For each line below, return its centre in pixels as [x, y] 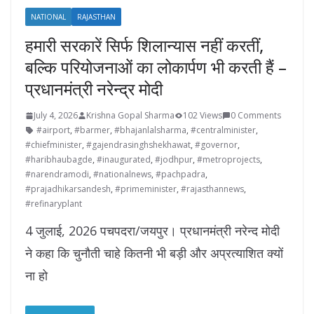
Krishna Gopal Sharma [130, 116]
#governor [216, 145]
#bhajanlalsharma [150, 130]
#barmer [92, 130]
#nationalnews [122, 175]
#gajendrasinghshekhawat [138, 145]
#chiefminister [54, 145]
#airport [53, 130]
